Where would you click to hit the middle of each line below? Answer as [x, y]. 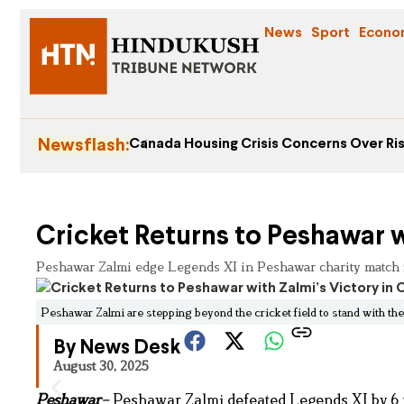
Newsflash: [83, 146]
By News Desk [117, 349]
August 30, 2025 [101, 366]
